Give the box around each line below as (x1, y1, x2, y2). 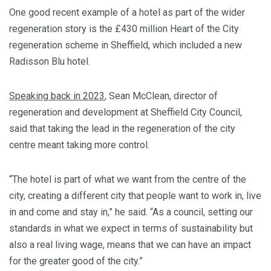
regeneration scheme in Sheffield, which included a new (9, 39, 242, 51)
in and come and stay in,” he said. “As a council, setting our (9, 206, 253, 218)
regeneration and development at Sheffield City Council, (9, 106, 242, 119)
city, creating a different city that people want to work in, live (9, 190, 261, 202)
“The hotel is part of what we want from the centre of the (9, 174, 246, 186)
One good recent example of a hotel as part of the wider (9, 7, 245, 19)
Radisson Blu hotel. (9, 56, 93, 68)
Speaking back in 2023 (9, 90, 105, 102)
